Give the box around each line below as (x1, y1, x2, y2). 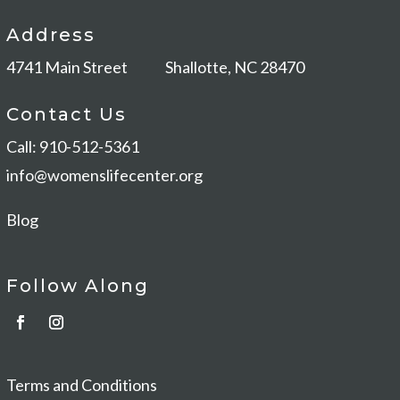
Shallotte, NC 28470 (165, 57, 307, 78)
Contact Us (6, 104, 127, 126)
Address (6, 24, 96, 46)
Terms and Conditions (6, 375, 157, 396)
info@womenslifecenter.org (6, 165, 203, 186)
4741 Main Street (6, 57, 165, 78)
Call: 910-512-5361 (6, 137, 139, 157)
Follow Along (6, 275, 149, 297)
